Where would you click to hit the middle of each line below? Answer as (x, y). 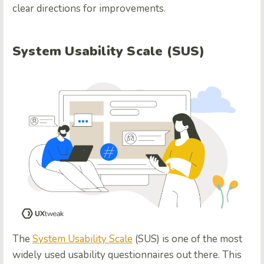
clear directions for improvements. (89, 8)
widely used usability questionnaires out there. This (127, 255)
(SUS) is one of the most (187, 239)
